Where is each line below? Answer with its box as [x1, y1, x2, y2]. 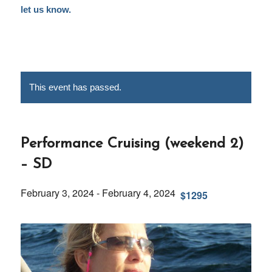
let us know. [20, 4, 71, 15]
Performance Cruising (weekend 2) [20, 137, 243, 151]
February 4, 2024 [101, 186, 175, 200]
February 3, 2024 [20, 186, 94, 200]
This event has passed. [29, 82, 121, 92]
